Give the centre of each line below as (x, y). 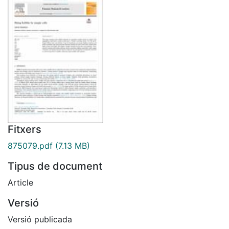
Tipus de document (55, 166)
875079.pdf (30, 145)
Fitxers (25, 129)
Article (20, 182)
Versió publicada (40, 219)
